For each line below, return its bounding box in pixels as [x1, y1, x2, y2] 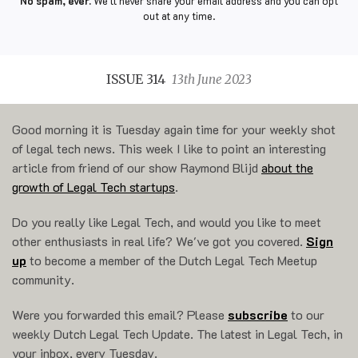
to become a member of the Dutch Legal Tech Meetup [26, 252, 317, 269]
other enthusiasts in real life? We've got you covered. [12, 233, 306, 250]
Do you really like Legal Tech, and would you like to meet [12, 213, 321, 231]
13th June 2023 [172, 72, 252, 88]
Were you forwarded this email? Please [12, 306, 228, 324]
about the [261, 159, 313, 177]
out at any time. [143, 9, 215, 23]
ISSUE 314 [106, 71, 172, 88]
